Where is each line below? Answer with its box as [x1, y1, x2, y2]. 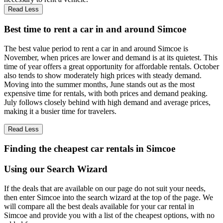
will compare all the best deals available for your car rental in [4, 202, 194, 211]
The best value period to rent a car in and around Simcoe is [4, 44, 188, 53]
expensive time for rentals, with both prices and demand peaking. [4, 89, 208, 98]
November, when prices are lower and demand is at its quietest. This [4, 53, 218, 62]
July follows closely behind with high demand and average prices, [4, 98, 211, 107]
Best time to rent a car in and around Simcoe [4, 23, 186, 34]
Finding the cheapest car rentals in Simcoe [4, 143, 175, 154]
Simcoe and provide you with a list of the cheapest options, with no [4, 211, 215, 220]
